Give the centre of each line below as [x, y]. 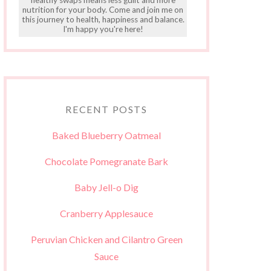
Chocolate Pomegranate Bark [106, 162]
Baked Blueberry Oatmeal [106, 135]
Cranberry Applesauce [106, 214]
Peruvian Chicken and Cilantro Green [106, 240]
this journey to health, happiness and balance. [103, 19]
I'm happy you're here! [103, 29]
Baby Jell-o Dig [106, 188]
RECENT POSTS [106, 109]
